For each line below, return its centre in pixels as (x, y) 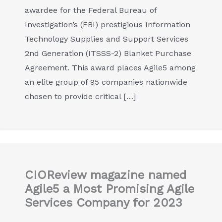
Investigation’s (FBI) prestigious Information (108, 25)
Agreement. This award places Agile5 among (110, 68)
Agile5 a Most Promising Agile (110, 189)
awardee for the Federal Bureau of (91, 10)
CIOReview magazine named (106, 175)
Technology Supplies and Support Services (107, 39)
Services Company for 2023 (104, 203)
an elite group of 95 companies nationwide (106, 82)
